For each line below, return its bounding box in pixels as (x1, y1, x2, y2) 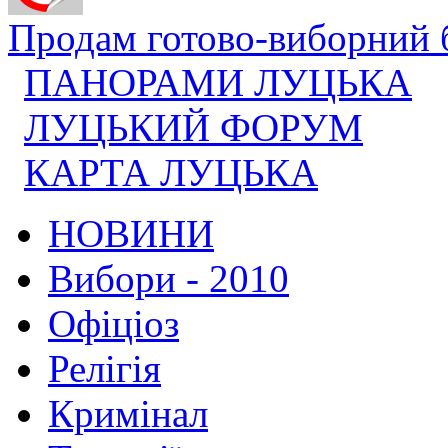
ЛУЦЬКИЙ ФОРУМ (24, 105, 363, 149)
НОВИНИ (48, 211, 214, 255)
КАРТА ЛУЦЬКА (24, 150, 318, 194)
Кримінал (48, 391, 208, 435)
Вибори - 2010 (48, 256, 289, 300)
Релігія (48, 346, 161, 390)
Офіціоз (48, 301, 179, 345)
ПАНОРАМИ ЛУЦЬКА (24, 60, 412, 104)
